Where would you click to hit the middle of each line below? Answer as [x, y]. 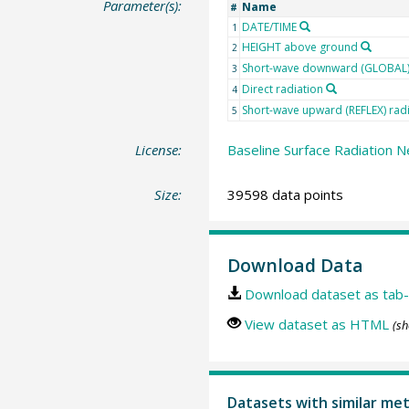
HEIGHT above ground [299, 47]
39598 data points [285, 194]
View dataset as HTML [316, 324]
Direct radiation [282, 89]
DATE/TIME [269, 26]
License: [159, 149]
